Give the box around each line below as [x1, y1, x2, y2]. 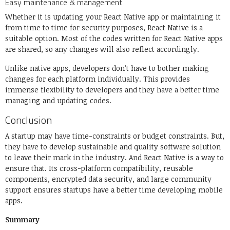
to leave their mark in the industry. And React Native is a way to [5, 152, 224, 163]
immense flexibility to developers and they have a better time [5, 85, 219, 95]
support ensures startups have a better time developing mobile [5, 185, 223, 195]
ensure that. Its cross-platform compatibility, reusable [5, 163, 193, 174]
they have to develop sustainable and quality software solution [5, 142, 221, 152]
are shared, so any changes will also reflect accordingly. [5, 44, 201, 54]
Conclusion [5, 112, 54, 128]
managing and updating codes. [5, 95, 113, 106]
